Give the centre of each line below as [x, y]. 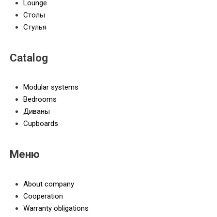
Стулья [35, 27]
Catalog [29, 57]
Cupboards [41, 124]
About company [49, 184]
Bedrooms [40, 100]
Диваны [37, 112]
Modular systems [51, 87]
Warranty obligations [56, 208]
